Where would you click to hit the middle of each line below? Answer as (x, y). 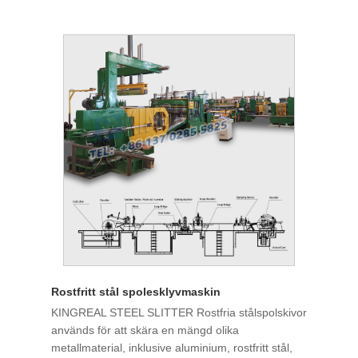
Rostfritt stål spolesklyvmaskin (136, 292)
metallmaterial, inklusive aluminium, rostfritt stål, (172, 348)
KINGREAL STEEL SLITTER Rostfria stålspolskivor (179, 313)
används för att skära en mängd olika (145, 330)
